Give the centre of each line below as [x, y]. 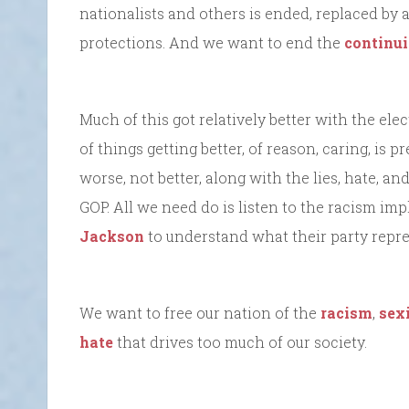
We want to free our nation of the [200, 312]
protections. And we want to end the [212, 42]
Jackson [112, 236]
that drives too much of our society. [240, 341]
